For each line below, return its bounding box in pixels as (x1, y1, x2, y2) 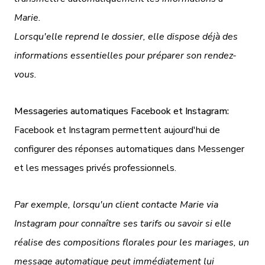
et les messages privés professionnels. (14, 161, 176, 174)
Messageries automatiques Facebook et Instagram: (14, 104, 229, 118)
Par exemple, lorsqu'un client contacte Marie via (14, 198, 218, 211)
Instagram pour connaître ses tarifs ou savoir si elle (14, 216, 231, 230)
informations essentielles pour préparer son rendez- (14, 49, 237, 62)
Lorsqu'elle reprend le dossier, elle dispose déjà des (14, 30, 238, 43)
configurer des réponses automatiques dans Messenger (14, 142, 244, 156)
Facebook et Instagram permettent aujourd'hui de (14, 123, 220, 137)
